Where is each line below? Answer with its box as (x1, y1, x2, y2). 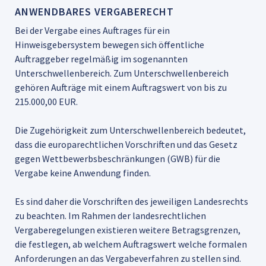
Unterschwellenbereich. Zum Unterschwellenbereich (15, 66, 229, 79)
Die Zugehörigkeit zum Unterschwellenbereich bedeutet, (15, 123, 246, 136)
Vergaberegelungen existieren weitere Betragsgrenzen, (15, 223, 240, 236)
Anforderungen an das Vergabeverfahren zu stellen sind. (15, 252, 241, 264)
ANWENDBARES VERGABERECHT (15, 4, 174, 18)
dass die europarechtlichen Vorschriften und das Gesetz (15, 138, 237, 150)
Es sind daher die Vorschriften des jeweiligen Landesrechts (15, 195, 248, 207)
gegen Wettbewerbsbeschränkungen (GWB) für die (15, 152, 220, 164)
